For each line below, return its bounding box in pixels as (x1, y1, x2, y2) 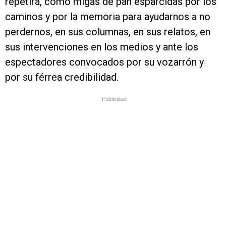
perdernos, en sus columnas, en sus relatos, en (5, 26, 210, 38)
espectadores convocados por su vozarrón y (5, 56, 204, 69)
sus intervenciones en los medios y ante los (5, 41, 198, 53)
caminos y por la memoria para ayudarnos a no (5, 11, 210, 23)
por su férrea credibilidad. (5, 71, 119, 84)
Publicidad (102, 96, 127, 102)
